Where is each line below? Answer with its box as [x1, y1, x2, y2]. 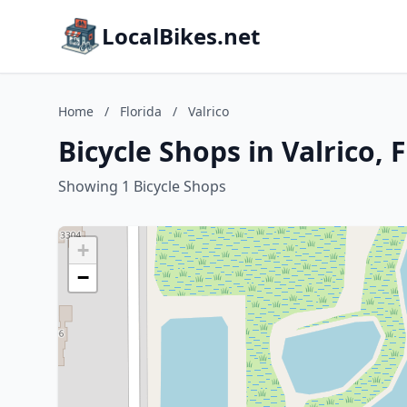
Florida [120, 103, 162, 120]
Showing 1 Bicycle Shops [58, 176, 226, 196]
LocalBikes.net [102, 21, 260, 51]
